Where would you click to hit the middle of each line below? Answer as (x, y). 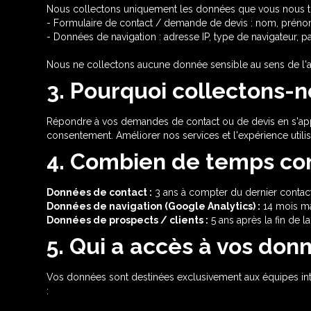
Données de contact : (100, 192)
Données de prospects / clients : (128, 220)
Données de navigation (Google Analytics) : (154, 206)
